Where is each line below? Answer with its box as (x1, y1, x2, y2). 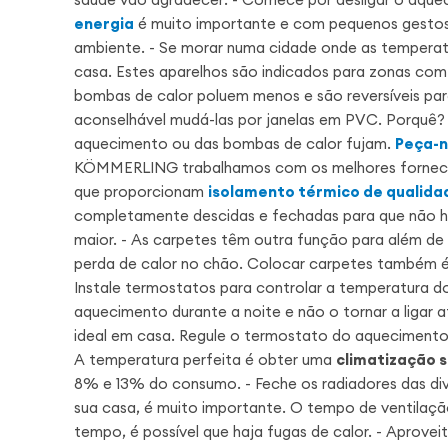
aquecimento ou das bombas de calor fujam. (74, 133, 395, 153)
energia (74, 13, 134, 33)
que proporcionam (74, 181, 208, 201)
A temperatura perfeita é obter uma (74, 349, 336, 369)
